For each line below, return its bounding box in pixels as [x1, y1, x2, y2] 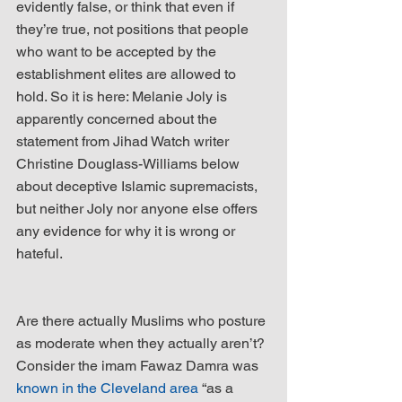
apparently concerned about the [16, 109, 221, 127]
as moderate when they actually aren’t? [16, 334, 268, 352]
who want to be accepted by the [16, 42, 220, 60]
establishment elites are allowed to [16, 65, 240, 83]
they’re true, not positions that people [16, 20, 252, 38]
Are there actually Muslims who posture [16, 311, 269, 329]
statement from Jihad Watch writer [16, 132, 232, 150]
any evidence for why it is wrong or [16, 222, 239, 240]
